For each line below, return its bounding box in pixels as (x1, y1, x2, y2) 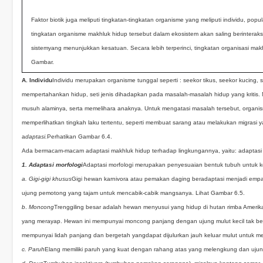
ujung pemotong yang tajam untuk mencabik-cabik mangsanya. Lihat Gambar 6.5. (22, 190, 245, 196)
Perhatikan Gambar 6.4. (47, 133, 112, 140)
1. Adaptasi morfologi (22, 161, 83, 168)
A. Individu (22, 77, 52, 83)
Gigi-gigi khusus (29, 176, 72, 182)
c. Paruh (22, 246, 45, 252)
